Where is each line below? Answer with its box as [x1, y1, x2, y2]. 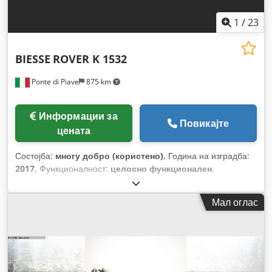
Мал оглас [212, 195, 258, 209]
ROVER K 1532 [53, 51, 127, 66]
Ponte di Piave [30, 76, 79, 87]
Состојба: [15, 149, 55, 161]
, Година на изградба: [163, 149, 250, 161]
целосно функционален [110, 162, 212, 174]
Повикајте [179, 116, 229, 130]
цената [56, 123, 91, 137]
